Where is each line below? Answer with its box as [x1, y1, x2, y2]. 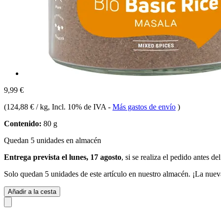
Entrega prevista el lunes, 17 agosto [4, 152, 121, 161]
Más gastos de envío [112, 102, 176, 111]
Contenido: [4, 119, 41, 128]
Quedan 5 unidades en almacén [4, 136, 101, 145]
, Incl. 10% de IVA [48, 102, 108, 111]
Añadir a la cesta [8, 187, 56, 195]
